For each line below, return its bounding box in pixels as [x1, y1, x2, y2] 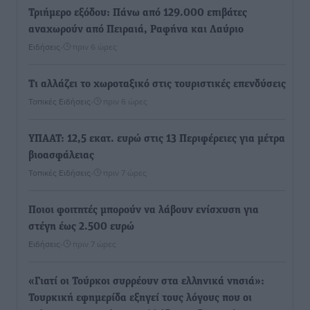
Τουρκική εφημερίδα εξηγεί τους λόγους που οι [28, 293, 252, 304]
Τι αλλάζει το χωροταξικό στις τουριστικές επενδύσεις [28, 79, 286, 91]
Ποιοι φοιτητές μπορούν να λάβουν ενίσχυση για [28, 205, 259, 217]
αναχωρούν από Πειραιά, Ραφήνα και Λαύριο [28, 24, 244, 36]
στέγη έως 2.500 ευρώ [28, 221, 134, 233]
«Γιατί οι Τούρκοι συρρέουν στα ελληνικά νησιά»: [28, 276, 264, 288]
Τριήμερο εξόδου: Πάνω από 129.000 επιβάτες [28, 8, 247, 19]
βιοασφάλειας [28, 150, 94, 162]
